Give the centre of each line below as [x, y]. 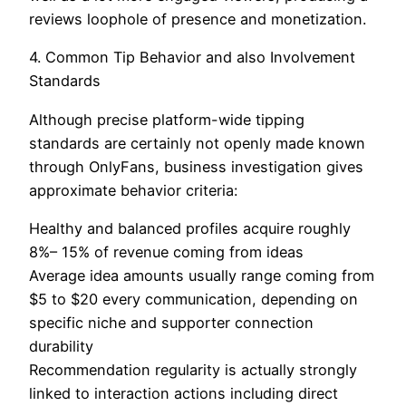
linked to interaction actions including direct [184, 393]
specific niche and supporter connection [171, 322]
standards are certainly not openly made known [197, 143]
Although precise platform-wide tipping [167, 119]
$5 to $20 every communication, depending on [193, 299]
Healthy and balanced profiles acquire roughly [190, 228]
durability [61, 346]
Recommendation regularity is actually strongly [193, 369]
